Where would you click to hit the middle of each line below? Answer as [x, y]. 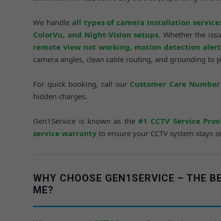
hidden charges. [60, 96]
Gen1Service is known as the [86, 121]
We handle [53, 22]
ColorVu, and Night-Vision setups [96, 35]
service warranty [65, 133]
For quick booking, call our [82, 84]
